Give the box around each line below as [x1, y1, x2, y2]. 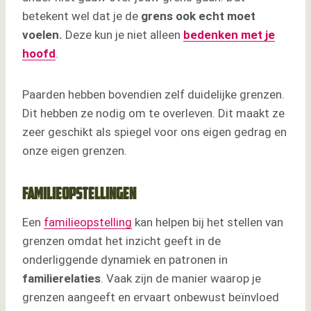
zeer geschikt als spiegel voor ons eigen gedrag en [22, 125, 287, 140]
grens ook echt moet [141, 9, 255, 24]
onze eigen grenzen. [22, 144, 127, 158]
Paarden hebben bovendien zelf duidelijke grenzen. [22, 87, 285, 102]
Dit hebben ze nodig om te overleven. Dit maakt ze [22, 106, 285, 121]
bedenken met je [183, 28, 275, 42]
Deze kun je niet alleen [65, 28, 183, 42]
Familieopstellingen [22, 187, 136, 204]
